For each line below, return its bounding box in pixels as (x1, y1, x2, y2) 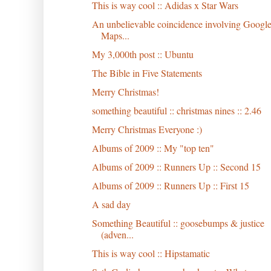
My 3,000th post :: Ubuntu (91, 47, 194, 60)
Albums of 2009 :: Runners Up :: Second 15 (91, 160, 261, 173)
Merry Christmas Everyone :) (91, 122, 202, 135)
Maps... (100, 28, 129, 42)
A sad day (91, 197, 131, 211)
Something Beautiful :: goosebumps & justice (91, 216, 264, 229)
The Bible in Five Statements (91, 66, 202, 79)
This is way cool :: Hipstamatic (91, 246, 210, 260)
